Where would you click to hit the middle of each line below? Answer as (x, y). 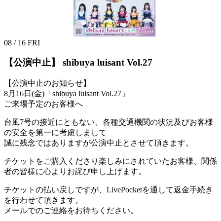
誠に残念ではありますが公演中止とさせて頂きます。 (99, 143)
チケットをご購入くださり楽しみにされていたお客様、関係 (110, 161)
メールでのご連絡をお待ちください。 (71, 211)
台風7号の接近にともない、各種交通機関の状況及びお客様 (109, 122)
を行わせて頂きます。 (43, 200)
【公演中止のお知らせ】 (47, 83)
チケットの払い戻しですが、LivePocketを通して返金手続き (109, 190)
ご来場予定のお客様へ (43, 104)
